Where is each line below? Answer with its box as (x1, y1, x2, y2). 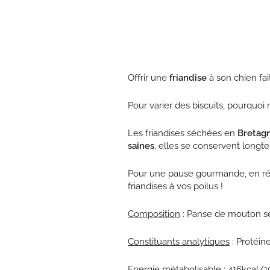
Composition (128, 209, 180, 219)
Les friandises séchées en (128, 128, 237, 139)
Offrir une (128, 72, 169, 83)
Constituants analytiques (128, 236, 230, 247)
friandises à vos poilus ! (128, 181, 223, 192)
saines (128, 140, 154, 151)
